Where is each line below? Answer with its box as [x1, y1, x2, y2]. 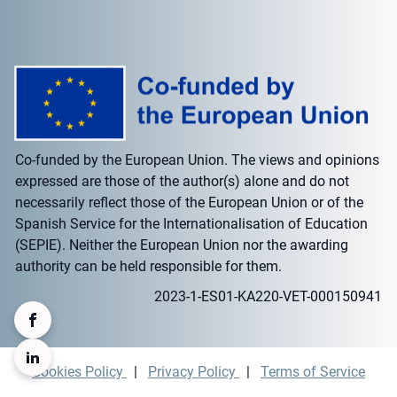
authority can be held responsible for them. [15, 257, 283, 275]
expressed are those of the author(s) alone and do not [15, 172, 350, 190]
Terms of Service [261, 363, 365, 381]
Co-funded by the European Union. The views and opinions [15, 151, 380, 168]
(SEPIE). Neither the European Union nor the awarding [15, 236, 349, 253]
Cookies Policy [32, 363, 127, 381]
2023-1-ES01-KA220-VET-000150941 [153, 287, 382, 305]
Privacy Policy [148, 363, 239, 381]
